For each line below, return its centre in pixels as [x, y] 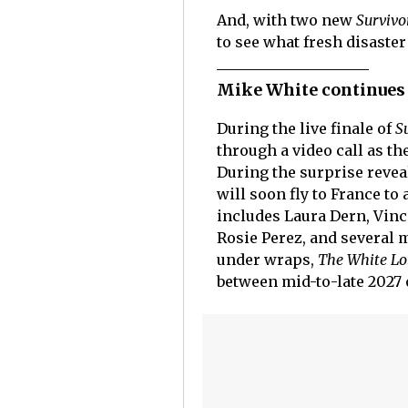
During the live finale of [306, 129]
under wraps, [267, 260]
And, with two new [286, 20]
